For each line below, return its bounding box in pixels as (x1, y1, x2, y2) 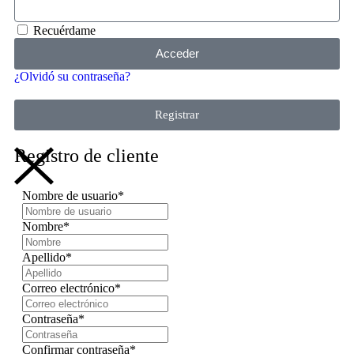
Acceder (155, 47, 199, 61)
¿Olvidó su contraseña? (14, 69, 130, 83)
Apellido (22, 250, 66, 264)
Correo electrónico (22, 281, 115, 295)
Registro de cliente (14, 145, 159, 166)
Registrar (155, 107, 199, 121)
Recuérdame (30, 23, 96, 37)
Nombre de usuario (22, 188, 118, 202)
